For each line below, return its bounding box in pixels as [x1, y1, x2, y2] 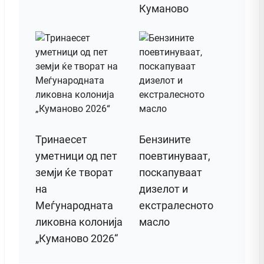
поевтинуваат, [139, 150, 210, 163]
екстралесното [139, 199, 213, 212]
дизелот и [139, 183, 188, 196]
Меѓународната [35, 199, 113, 212]
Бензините [139, 133, 191, 146]
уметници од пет [35, 150, 117, 163]
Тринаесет [35, 133, 87, 146]
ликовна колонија [35, 216, 123, 229]
